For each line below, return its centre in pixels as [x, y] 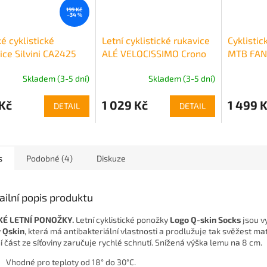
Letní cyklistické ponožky [122, 220]
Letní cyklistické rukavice [156, 41]
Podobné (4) [49, 159]
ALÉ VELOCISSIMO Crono [154, 54]
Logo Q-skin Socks [205, 220]
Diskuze [111, 159]
